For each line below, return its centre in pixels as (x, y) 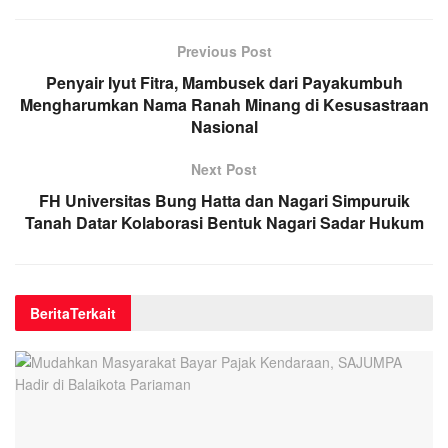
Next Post (224, 168)
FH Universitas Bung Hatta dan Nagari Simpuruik (224, 200)
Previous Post (224, 50)
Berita (50, 312)
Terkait (93, 312)
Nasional (224, 126)
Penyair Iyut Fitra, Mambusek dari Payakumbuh (224, 82)
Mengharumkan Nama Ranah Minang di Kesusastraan (224, 104)
